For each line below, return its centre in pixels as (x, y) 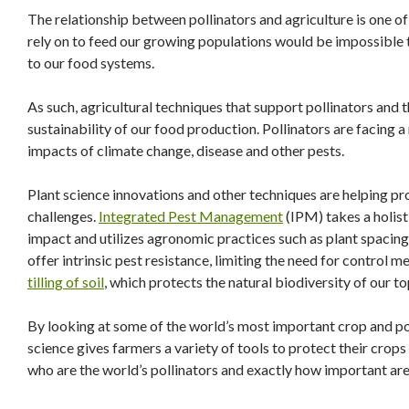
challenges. (63, 216)
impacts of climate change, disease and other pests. (186, 150)
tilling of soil (66, 282)
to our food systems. (91, 63)
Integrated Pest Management (191, 216)
